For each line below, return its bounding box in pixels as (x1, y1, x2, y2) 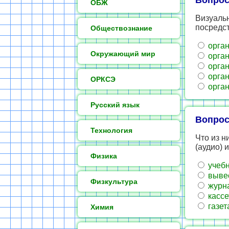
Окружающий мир (90, 50, 155, 58)
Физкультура (90, 177, 138, 186)
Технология (90, 126, 132, 134)
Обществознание (90, 24, 152, 32)
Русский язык (90, 101, 140, 109)
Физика (90, 152, 117, 160)
